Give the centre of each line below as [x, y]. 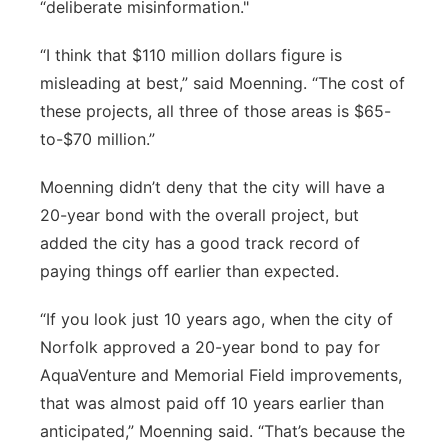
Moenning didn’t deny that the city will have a [212, 187]
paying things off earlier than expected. [189, 271]
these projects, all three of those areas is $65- [215, 111]
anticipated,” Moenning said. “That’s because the [222, 431]
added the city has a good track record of [200, 243]
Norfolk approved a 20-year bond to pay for [210, 347]
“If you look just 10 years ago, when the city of [216, 319]
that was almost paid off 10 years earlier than [212, 403]
